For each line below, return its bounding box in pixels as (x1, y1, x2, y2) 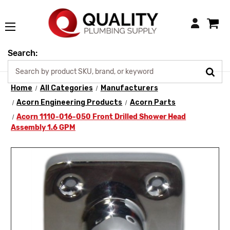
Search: (8, 48, 37, 59)
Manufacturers (100, 84, 158, 92)
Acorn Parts (130, 98, 176, 107)
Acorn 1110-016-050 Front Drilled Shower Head (16, 112, 186, 121)
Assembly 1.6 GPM (11, 123, 75, 132)
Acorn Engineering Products (16, 98, 123, 107)
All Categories (40, 84, 93, 92)
